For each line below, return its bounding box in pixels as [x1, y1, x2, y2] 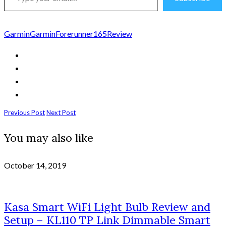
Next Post [46, 108, 76, 117]
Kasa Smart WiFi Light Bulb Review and [4, 199, 210, 214]
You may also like [4, 131, 93, 145]
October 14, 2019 [4, 160, 66, 171]
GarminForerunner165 [30, 28, 107, 38]
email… [4, 6, 24, 15]
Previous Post [4, 108, 45, 117]
